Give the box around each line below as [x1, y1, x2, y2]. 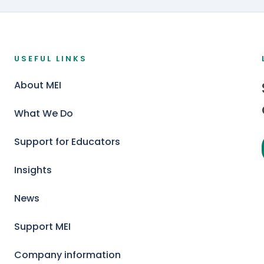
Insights [14, 163, 52, 177]
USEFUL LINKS [14, 53, 87, 64]
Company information [14, 248, 121, 262]
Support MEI [14, 220, 71, 233]
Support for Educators [14, 135, 120, 148]
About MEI [14, 78, 61, 92]
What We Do [14, 107, 73, 120]
